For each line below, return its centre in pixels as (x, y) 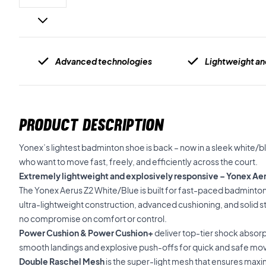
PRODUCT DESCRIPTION (91, 125)
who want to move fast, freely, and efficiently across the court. (138, 161)
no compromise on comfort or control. (93, 218)
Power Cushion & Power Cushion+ (86, 233)
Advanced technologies (103, 61)
